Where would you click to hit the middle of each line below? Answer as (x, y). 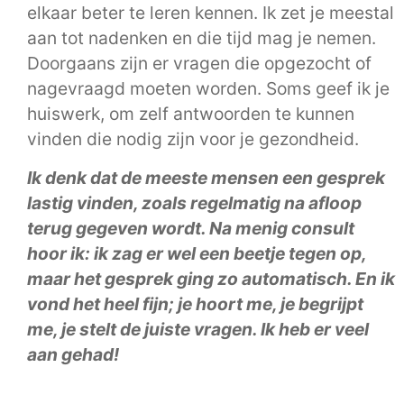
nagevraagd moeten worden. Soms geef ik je (208, 89)
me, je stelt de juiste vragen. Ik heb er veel (198, 329)
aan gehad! (73, 354)
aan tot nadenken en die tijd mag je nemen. (202, 38)
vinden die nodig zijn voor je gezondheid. (195, 139)
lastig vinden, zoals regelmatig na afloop (194, 202)
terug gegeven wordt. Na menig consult (191, 228)
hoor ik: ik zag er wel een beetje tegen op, (197, 253)
